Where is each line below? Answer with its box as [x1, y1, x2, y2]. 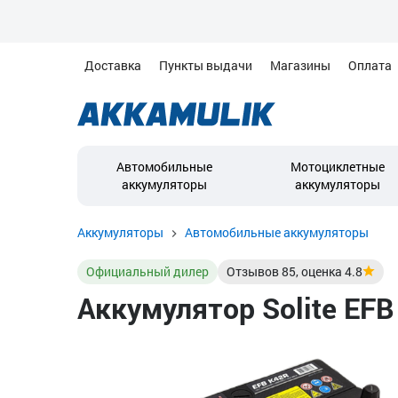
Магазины [270, 57, 330, 74]
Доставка [84, 57, 141, 74]
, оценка [296, 263, 345, 280]
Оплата [348, 57, 392, 74]
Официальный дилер [86, 263, 209, 280]
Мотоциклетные [290, 158, 385, 175]
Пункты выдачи [159, 57, 252, 74]
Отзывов [227, 263, 282, 280]
